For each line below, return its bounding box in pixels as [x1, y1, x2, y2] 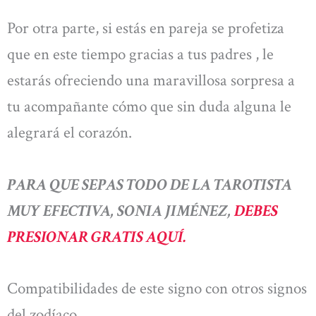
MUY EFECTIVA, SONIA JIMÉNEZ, [7, 200, 234, 221]
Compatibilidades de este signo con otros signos [7, 278, 307, 300]
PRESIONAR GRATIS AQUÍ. [7, 226, 187, 248]
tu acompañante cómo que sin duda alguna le [7, 96, 291, 118]
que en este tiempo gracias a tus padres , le [7, 44, 274, 66]
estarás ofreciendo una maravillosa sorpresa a [7, 70, 295, 92]
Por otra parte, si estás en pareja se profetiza [7, 18, 284, 39]
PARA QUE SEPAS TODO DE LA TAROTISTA [7, 174, 292, 195]
